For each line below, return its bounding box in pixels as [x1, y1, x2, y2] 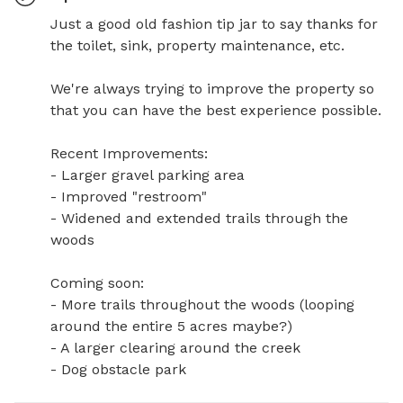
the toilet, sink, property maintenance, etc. [50, 36, 349, 54]
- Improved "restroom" [50, 187, 207, 205]
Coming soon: [50, 273, 148, 291]
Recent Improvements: [50, 144, 212, 162]
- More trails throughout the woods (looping [50, 295, 354, 313]
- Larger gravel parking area [50, 166, 245, 184]
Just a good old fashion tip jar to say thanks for [50, 14, 378, 32]
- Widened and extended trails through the [50, 209, 348, 227]
